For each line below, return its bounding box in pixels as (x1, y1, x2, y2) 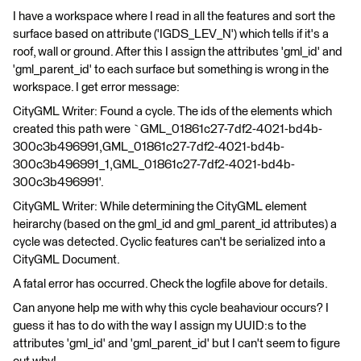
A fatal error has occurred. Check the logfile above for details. (13, 278, 328, 290)
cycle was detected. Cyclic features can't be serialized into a (13, 236, 326, 248)
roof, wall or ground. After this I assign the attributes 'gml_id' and (13, 46, 342, 58)
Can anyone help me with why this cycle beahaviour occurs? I (13, 302, 329, 314)
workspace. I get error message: (13, 81, 180, 93)
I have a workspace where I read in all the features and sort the (13, 10, 335, 23)
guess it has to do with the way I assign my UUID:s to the (13, 320, 306, 332)
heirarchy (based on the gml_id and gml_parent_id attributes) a (13, 218, 337, 230)
